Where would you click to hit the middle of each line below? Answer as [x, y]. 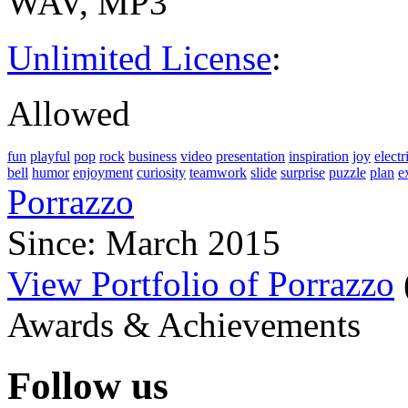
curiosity [161, 172]
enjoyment [103, 172]
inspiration [319, 156]
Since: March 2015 [144, 242]
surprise [303, 172]
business [153, 156]
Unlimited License [139, 57]
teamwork [218, 172]
